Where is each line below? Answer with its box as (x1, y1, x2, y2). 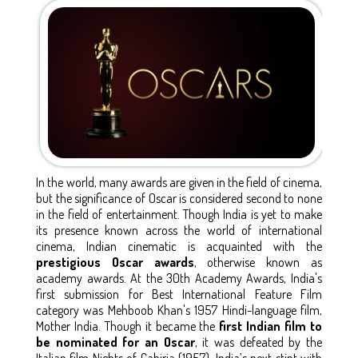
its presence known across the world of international (36, 221, 322, 238)
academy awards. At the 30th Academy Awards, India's (36, 269, 322, 286)
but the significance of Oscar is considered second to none (36, 189, 322, 206)
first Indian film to (219, 317, 323, 334)
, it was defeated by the (194, 333, 323, 350)
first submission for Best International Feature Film (36, 285, 322, 302)
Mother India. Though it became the (36, 317, 220, 334)
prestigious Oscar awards (36, 253, 194, 270)
